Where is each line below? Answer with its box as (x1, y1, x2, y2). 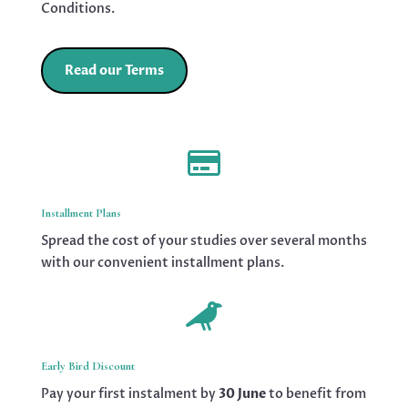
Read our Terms (64, 61, 164, 79)
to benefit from (265, 384, 366, 403)
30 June (218, 384, 266, 403)
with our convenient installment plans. (40, 253, 284, 271)
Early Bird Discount (40, 358, 135, 373)
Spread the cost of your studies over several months (40, 231, 367, 250)
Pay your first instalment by (40, 384, 219, 403)
